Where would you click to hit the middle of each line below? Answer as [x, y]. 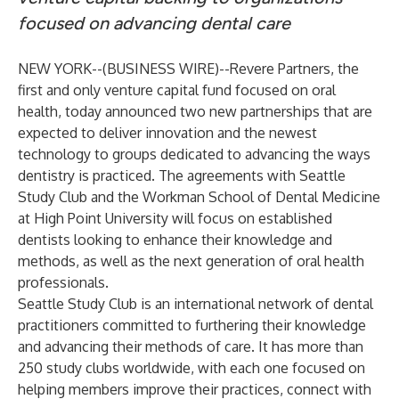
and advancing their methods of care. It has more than [191, 346]
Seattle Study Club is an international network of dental [195, 304]
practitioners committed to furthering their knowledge [192, 325]
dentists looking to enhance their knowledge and [175, 240]
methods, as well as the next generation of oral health [191, 261]
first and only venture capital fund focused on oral [177, 90]
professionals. [63, 282]
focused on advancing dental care [154, 23]
